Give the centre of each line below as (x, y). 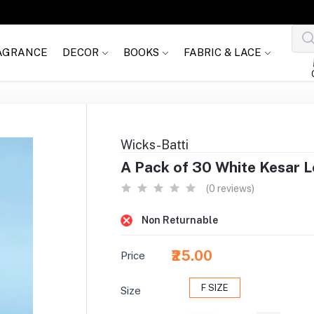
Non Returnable (179, 220)
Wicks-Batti (154, 144)
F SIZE (215, 287)
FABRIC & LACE (224, 53)
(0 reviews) (230, 188)
